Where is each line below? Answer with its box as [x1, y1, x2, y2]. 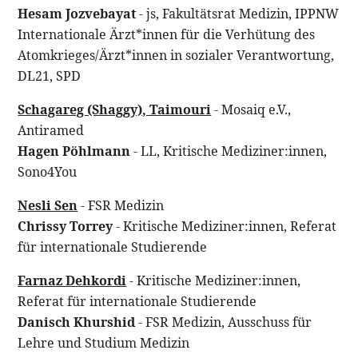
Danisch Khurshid [18, 312, 136, 331]
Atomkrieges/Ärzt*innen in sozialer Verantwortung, [18, 46, 335, 64]
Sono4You [18, 162, 78, 181]
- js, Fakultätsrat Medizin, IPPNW [136, 4, 340, 22]
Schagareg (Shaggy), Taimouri [18, 100, 212, 118]
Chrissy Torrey [18, 217, 113, 235]
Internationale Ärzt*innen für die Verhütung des [18, 25, 316, 43]
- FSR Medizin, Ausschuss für [135, 312, 312, 331]
